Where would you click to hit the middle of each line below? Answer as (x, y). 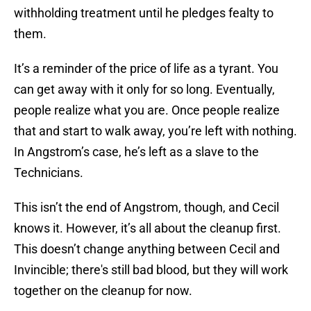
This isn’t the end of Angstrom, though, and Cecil (146, 208)
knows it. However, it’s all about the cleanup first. (148, 228)
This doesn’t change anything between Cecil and (147, 249)
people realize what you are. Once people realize (147, 110)
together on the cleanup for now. (103, 291)
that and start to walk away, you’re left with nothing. (155, 131)
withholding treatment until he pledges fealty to (144, 13)
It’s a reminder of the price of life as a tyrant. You (146, 69)
